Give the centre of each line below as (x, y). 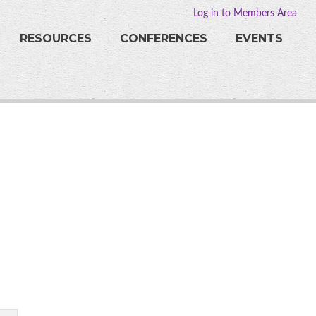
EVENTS (260, 38)
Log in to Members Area (245, 13)
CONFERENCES (164, 38)
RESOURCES (56, 38)
